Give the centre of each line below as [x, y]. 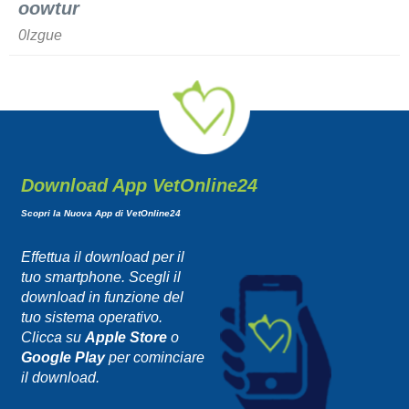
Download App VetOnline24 [139, 185]
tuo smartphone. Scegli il [100, 277]
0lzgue [40, 35]
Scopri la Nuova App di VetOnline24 [100, 213]
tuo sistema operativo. [91, 317]
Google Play [63, 357]
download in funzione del [102, 297]
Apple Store [126, 337]
